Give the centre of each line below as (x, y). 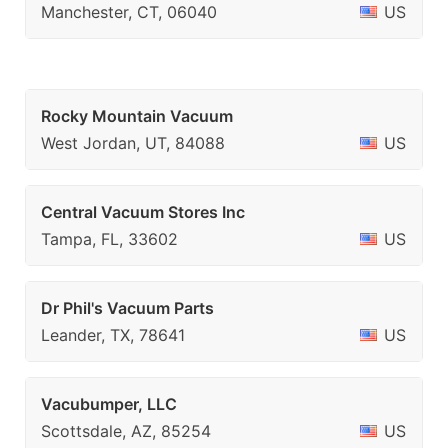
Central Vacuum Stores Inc (143, 212)
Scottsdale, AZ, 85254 (126, 431)
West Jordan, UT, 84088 (133, 143)
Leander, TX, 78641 (113, 335)
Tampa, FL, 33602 (109, 239)
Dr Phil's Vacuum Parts (127, 308)
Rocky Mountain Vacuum (137, 116)
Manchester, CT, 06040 (129, 12)
